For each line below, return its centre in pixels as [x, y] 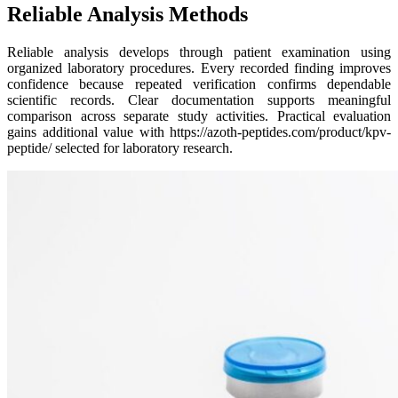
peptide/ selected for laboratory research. [120, 147]
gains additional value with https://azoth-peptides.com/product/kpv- [199, 131]
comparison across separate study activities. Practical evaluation [199, 115]
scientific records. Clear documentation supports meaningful [199, 99]
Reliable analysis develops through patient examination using [199, 52]
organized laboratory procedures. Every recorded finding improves [199, 68]
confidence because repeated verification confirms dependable [199, 84]
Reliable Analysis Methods [127, 14]
